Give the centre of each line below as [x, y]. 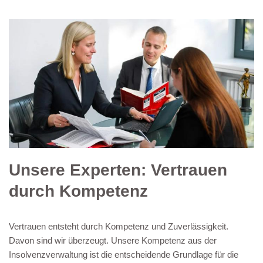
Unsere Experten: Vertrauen [118, 170]
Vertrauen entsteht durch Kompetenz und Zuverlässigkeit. [119, 226]
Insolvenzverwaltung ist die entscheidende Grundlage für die [124, 254]
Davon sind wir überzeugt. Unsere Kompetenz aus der [113, 240]
